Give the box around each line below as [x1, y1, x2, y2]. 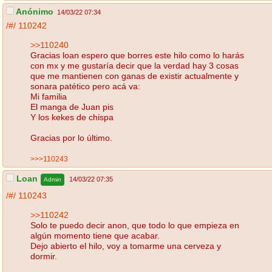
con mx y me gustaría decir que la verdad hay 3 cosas [30, 60, 239, 70]
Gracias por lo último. [30, 132, 112, 143]
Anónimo [14, 7, 53, 17]
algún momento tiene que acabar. [30, 230, 160, 240]
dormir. [30, 251, 57, 261]
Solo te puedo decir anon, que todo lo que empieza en [30, 220, 239, 230]
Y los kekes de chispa [30, 112, 114, 122]
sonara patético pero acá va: [30, 81, 140, 91]
